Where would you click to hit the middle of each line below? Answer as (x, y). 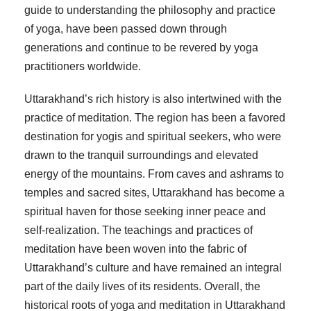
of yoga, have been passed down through (126, 29)
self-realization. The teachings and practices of (138, 230)
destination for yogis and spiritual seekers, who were (153, 137)
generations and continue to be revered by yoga (141, 48)
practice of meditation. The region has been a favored (155, 118)
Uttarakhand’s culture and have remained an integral (153, 268)
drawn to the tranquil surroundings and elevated (141, 155)
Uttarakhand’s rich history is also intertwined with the (153, 99)
